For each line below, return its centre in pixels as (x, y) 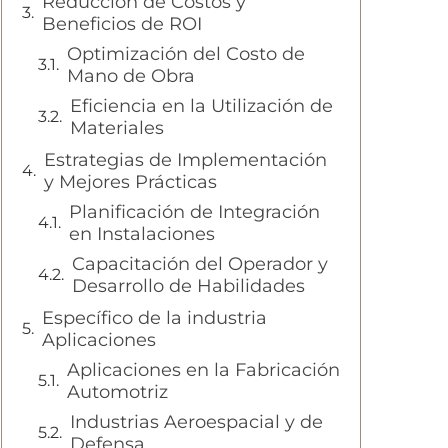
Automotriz (117, 392)
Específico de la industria (154, 318)
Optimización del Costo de (186, 54)
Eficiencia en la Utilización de (201, 106)
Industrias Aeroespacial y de (196, 422)
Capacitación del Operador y (200, 264)
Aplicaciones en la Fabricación (203, 370)
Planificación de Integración (194, 212)
